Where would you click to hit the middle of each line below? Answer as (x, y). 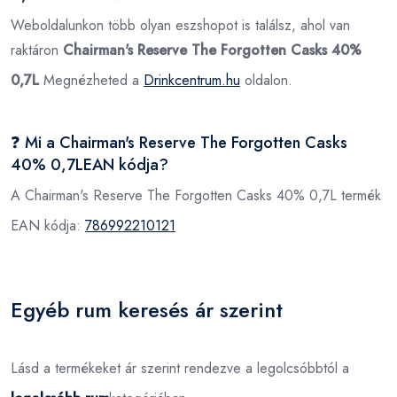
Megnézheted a (91, 80)
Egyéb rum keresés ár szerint (147, 309)
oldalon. (266, 80)
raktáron (37, 50)
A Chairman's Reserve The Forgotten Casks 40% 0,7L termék (196, 195)
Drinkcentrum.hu (192, 80)
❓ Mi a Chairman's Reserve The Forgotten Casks (179, 142)
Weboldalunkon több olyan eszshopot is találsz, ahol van (180, 25)
